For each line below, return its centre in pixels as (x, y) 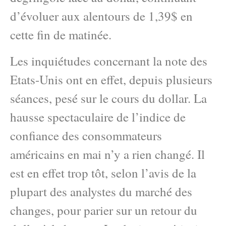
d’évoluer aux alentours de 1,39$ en (101, 16)
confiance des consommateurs (86, 135)
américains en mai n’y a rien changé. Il (107, 154)
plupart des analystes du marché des (101, 191)
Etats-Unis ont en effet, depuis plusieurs (111, 79)
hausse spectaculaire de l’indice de (98, 117)
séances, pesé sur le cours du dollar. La (108, 98)
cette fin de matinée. (61, 35)
